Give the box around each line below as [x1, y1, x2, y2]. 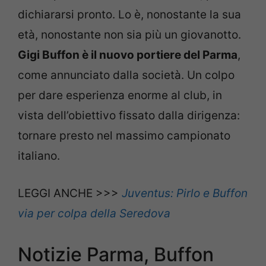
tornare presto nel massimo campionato [18, 129, 230, 142]
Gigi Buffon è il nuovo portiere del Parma [18, 48, 237, 62]
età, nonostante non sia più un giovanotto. [18, 28, 241, 42]
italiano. [18, 149, 60, 163]
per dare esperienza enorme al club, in [18, 88, 222, 102]
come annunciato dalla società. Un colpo [18, 68, 235, 82]
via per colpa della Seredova [18, 206, 170, 220]
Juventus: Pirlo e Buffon [119, 186, 248, 200]
